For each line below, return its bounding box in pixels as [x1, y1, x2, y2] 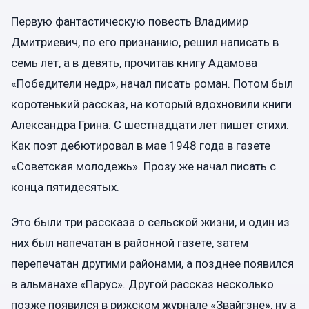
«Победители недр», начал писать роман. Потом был [11, 76, 293, 90]
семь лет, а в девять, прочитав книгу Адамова [11, 55, 257, 70]
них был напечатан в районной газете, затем [11, 235, 248, 250]
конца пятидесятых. [11, 179, 119, 194]
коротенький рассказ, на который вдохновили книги [11, 97, 292, 111]
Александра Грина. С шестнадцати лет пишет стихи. [11, 117, 289, 132]
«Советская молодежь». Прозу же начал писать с [11, 159, 276, 173]
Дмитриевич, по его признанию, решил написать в [11, 34, 279, 49]
